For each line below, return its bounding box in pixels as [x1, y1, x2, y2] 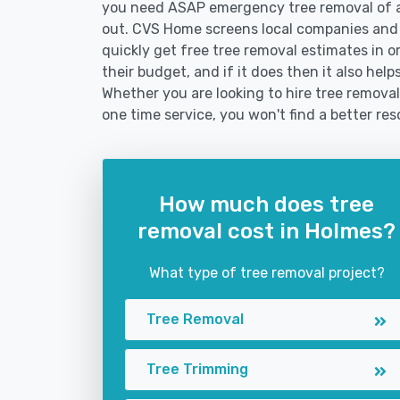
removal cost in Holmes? [137, 219, 396, 244]
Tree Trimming [146, 361, 248, 378]
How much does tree [159, 192, 374, 217]
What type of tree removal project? [148, 264, 385, 281]
